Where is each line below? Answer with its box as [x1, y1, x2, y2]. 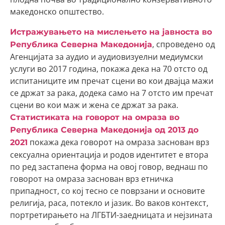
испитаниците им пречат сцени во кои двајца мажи [10, 75, 213, 86]
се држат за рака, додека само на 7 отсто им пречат [10, 87, 213, 98]
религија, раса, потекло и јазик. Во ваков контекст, [10, 197, 208, 208]
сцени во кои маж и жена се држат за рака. [10, 99, 178, 110]
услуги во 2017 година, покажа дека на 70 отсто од [10, 63, 207, 74]
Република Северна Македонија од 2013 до [10, 125, 198, 135]
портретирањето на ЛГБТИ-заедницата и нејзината [10, 209, 212, 220]
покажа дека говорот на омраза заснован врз [28, 137, 209, 148]
